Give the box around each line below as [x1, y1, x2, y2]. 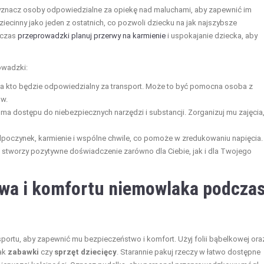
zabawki [8, 247, 39, 257]
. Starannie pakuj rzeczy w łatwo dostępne [117, 247, 260, 257]
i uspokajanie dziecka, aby [166, 31, 258, 41]
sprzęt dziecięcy [54, 247, 117, 257]
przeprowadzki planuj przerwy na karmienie [18, 31, 166, 41]
